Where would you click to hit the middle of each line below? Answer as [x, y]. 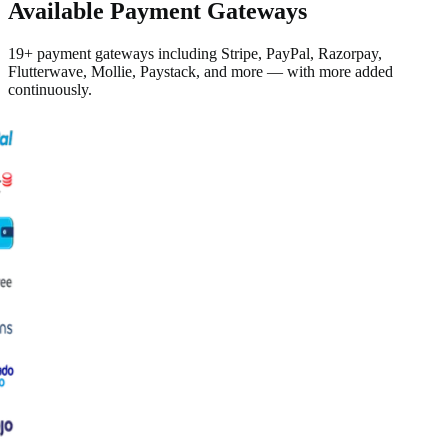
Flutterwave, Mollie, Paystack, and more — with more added [200, 71]
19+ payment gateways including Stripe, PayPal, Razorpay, [195, 53]
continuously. [50, 89]
